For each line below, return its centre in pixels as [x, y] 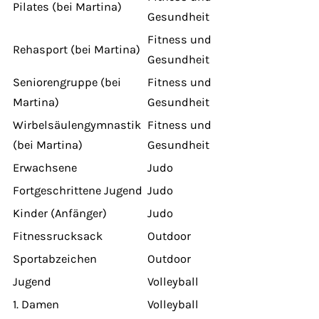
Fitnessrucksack [58, 236]
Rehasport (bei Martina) [77, 49]
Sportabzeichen [55, 258]
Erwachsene [45, 167]
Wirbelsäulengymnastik [77, 125]
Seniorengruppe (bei [67, 82]
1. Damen [36, 304]
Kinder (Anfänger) [60, 213]
